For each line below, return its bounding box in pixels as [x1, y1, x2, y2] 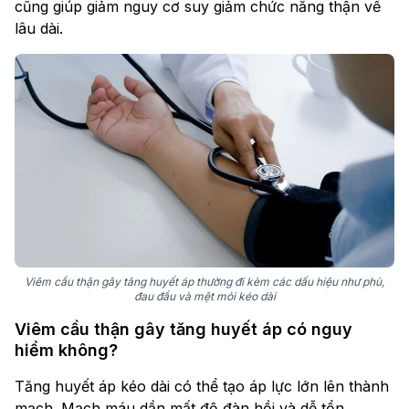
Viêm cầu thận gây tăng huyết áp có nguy [15, 320, 352, 340]
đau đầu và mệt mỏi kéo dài [133, 289, 276, 304]
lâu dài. [15, 19, 63, 38]
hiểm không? [15, 341, 118, 361]
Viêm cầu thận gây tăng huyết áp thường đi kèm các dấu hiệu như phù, [25, 275, 384, 289]
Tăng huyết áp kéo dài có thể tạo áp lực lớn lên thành [15, 377, 389, 396]
